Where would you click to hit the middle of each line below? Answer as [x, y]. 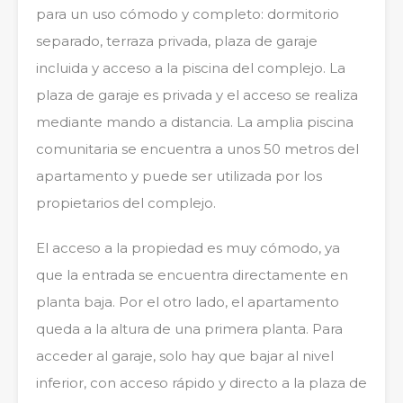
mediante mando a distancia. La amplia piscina [195, 121]
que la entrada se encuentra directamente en [192, 274]
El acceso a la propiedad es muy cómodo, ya [188, 247]
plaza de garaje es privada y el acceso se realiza [197, 94]
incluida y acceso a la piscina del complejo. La [191, 67]
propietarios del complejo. [126, 202]
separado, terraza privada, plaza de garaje [177, 40]
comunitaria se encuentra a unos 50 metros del [197, 148]
